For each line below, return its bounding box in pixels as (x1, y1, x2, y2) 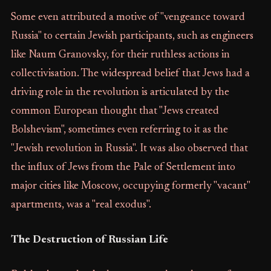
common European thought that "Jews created (10, 106, 219, 117)
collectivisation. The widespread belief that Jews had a (10, 68, 250, 79)
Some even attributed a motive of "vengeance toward (10, 12, 245, 23)
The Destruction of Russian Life (10, 235, 168, 246)
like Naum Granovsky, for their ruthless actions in (10, 50, 230, 60)
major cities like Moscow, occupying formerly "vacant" (10, 181, 250, 192)
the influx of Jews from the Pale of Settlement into (10, 162, 235, 173)
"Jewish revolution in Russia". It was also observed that (10, 143, 248, 154)
